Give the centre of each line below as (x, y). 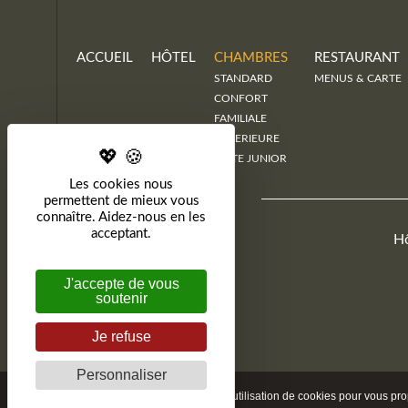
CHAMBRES (251, 58)
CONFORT (241, 98)
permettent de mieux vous (121, 201)
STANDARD (243, 78)
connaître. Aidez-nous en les (121, 217)
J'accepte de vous (121, 284)
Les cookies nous (121, 184)
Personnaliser (121, 375)
